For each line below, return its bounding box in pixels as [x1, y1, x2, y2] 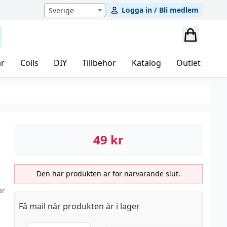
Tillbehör [82, 57, 117, 68]
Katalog [131, 57, 161, 68]
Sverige [49, 6, 74, 15]
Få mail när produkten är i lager [18, 201, 140, 212]
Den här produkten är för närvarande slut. [36, 169, 180, 178]
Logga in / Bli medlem [122, 5, 199, 15]
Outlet [176, 57, 201, 68]
